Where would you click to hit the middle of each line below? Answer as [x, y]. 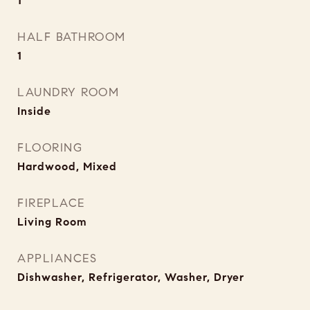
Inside [34, 111]
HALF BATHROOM [72, 37]
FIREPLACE [51, 203]
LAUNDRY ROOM [68, 92]
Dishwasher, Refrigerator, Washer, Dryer [131, 277]
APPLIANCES [57, 258]
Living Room [52, 222]
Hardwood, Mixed [67, 166]
